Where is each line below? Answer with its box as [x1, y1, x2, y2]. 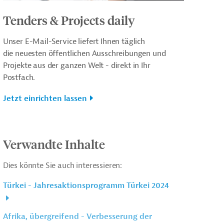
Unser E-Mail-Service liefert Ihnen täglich [2, 36, 145, 46]
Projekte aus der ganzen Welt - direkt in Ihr [2, 60, 150, 70]
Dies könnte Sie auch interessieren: [2, 160, 122, 170]
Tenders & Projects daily [2, 12, 135, 27]
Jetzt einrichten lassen [2, 93, 87, 103]
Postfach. [2, 72, 35, 82]
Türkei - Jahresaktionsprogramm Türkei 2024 [2, 180, 169, 190]
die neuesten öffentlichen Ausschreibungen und [2, 48, 166, 58]
